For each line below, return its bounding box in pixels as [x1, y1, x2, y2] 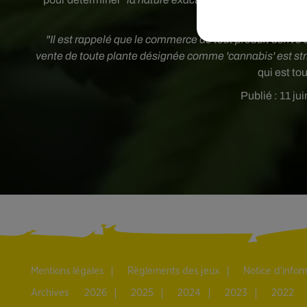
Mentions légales [31, 266, 103, 276]
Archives [31, 288, 69, 298]
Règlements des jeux [127, 266, 219, 276]
